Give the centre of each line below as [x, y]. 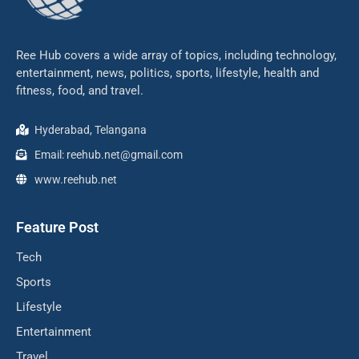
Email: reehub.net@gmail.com [108, 154]
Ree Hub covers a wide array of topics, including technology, [176, 55]
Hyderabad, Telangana [90, 129]
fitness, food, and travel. [81, 90]
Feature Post [57, 227]
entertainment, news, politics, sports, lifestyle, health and [167, 73]
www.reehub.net [75, 179]
